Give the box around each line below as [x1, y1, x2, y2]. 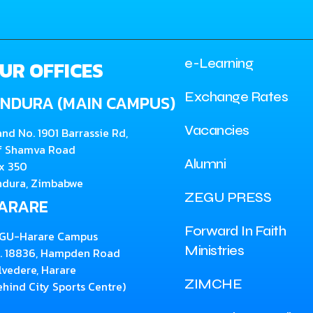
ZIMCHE [184, 275, 242, 293]
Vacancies [184, 122, 249, 139]
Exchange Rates [184, 88, 289, 105]
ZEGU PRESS [184, 189, 272, 206]
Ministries [184, 242, 245, 259]
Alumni [184, 155, 226, 173]
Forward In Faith [184, 222, 286, 240]
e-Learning [184, 54, 254, 72]
